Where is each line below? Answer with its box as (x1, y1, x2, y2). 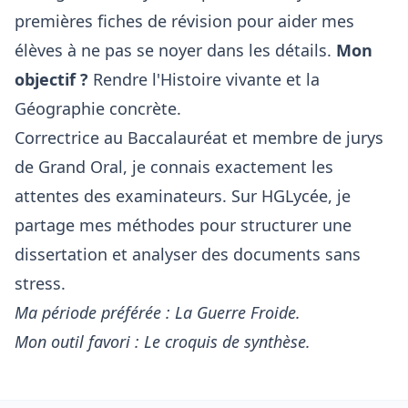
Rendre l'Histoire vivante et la (88, 68, 320, 90)
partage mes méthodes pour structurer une (15, 214, 352, 236)
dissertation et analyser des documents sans (15, 243, 361, 265)
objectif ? (15, 68, 88, 90)
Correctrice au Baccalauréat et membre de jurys (15, 127, 383, 148)
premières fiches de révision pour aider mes (15, 10, 354, 32)
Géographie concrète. (15, 97, 181, 119)
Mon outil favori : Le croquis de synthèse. (15, 331, 311, 352)
